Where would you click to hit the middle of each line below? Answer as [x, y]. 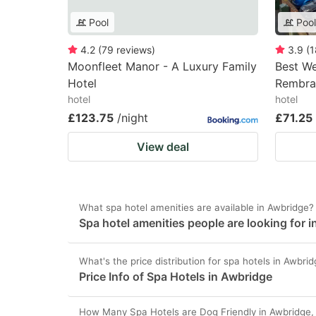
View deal [163, 147]
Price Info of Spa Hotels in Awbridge [176, 276]
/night [133, 118]
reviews [134, 50]
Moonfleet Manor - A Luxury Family [162, 66]
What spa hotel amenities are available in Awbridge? [196, 207]
